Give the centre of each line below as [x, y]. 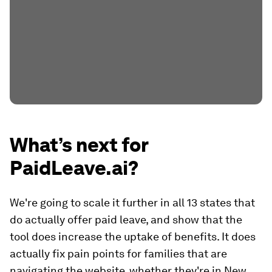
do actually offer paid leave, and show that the [126, 220]
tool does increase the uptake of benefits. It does [133, 237]
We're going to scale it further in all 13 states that [132, 203]
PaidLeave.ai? [74, 168]
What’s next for [79, 145]
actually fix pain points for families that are [118, 254]
